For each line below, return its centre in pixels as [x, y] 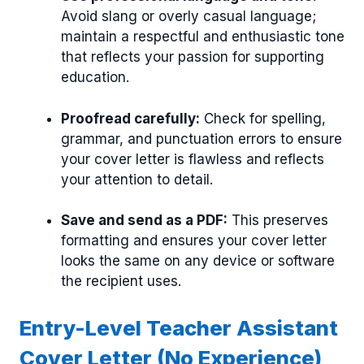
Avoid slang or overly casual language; [188, 17]
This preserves [278, 221]
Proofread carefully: [130, 118]
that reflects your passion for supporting [193, 57]
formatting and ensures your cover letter [194, 241]
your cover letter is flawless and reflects [193, 159]
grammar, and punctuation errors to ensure [201, 139]
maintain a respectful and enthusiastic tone [203, 37]
